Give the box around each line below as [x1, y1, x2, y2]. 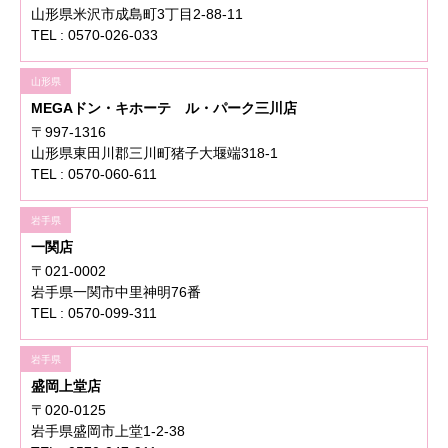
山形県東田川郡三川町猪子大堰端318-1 [31, 145, 278, 162]
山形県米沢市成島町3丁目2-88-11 [31, 6, 243, 23]
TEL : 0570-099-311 [31, 305, 157, 322]
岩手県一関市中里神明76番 [31, 284, 201, 301]
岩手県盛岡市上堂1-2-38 [31, 423, 185, 440]
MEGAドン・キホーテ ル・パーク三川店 [31, 100, 297, 117]
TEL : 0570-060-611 [31, 166, 157, 183]
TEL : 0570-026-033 [31, 27, 158, 44]
